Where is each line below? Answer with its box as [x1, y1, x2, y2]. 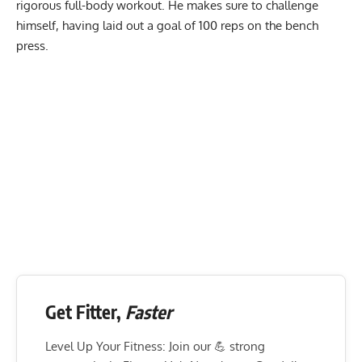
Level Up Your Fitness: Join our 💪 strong [45, 338, 265, 354]
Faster [125, 300, 172, 323]
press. [16, 37, 52, 53]
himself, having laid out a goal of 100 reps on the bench [16, 17, 318, 33]
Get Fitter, [45, 300, 125, 323]
